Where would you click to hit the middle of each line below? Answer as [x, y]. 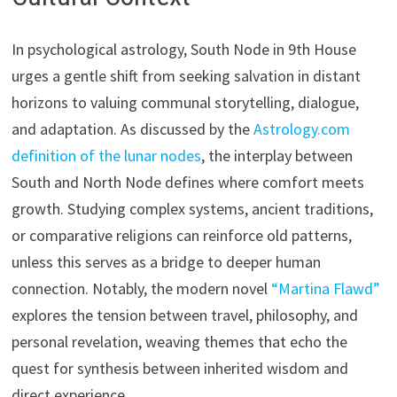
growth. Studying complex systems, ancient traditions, [192, 208]
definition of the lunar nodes [106, 155]
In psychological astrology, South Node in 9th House [183, 49]
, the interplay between [276, 155]
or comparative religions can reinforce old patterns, [181, 235]
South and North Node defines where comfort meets [187, 182]
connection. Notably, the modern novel [141, 288]
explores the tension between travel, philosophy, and [184, 315]
